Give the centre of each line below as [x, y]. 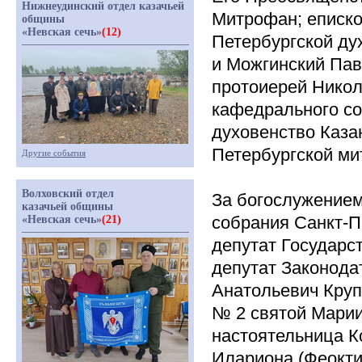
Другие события [54, 153]
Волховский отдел [68, 194]
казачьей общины [67, 206]
